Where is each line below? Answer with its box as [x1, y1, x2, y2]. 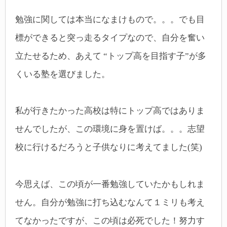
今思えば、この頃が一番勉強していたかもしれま [15, 179, 205, 189]
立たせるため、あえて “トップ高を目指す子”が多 [15, 51, 206, 61]
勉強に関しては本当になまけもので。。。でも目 [15, 15, 205, 24]
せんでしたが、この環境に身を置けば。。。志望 [15, 124, 205, 134]
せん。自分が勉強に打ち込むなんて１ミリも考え [15, 197, 205, 207]
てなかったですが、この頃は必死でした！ [15, 215, 179, 225]
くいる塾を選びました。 [15, 69, 110, 79]
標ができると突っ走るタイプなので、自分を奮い [15, 33, 205, 43]
